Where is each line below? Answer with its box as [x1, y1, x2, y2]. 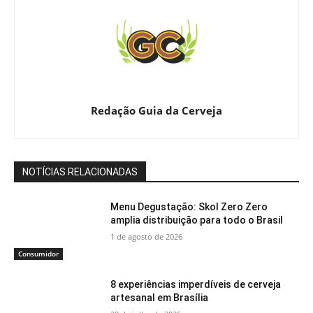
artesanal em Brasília [110, 292, 209, 304]
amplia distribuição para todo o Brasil [110, 214, 284, 226]
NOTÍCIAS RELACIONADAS [22, 166, 138, 177]
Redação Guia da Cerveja [91, 103, 222, 117]
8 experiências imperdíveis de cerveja [110, 279, 282, 291]
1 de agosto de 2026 [110, 231, 183, 242]
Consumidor [18, 249, 59, 259]
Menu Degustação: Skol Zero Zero [110, 201, 268, 212]
